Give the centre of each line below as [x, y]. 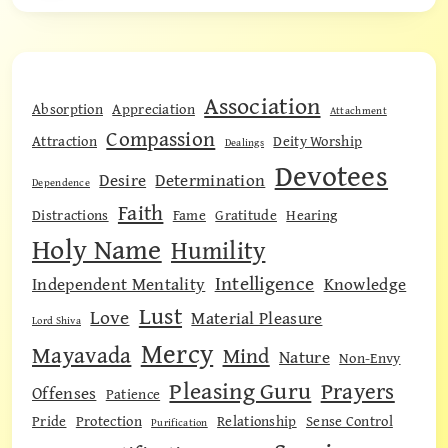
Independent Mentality [119, 284]
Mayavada [82, 355]
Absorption [67, 109]
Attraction [64, 141]
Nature [304, 357]
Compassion [161, 139]
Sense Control [349, 421]
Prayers [357, 391]
